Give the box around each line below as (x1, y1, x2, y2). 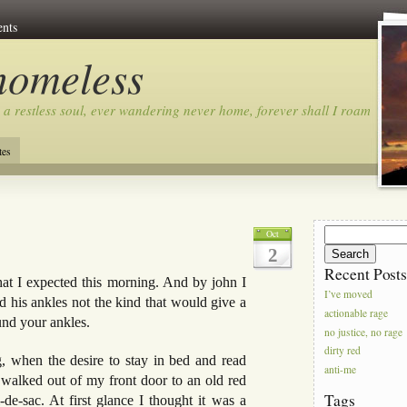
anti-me (324, 362, 357, 377)
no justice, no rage (324, 324, 403, 339)
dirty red (324, 343, 362, 358)
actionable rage (324, 306, 389, 321)
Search (323, 224, 352, 239)
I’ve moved (324, 287, 373, 302)
